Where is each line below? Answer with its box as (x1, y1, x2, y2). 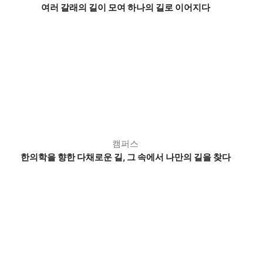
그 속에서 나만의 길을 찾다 (127, 151, 231, 163)
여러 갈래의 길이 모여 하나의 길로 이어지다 (41, 2, 210, 13)
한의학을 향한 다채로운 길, (21, 151, 127, 163)
